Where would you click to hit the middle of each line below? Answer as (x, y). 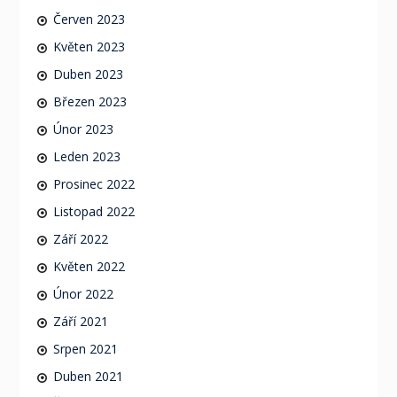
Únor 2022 (83, 294)
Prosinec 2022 (93, 184)
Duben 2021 (88, 376)
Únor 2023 (83, 129)
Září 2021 (80, 321)
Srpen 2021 (85, 349)
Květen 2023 (89, 47)
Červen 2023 (89, 19)
